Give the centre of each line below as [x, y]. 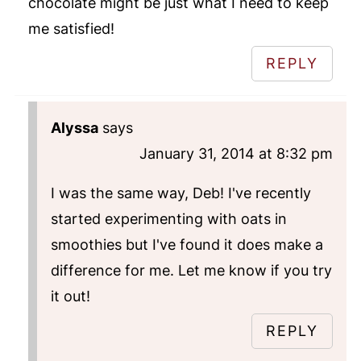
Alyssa [74, 127]
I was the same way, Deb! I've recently [180, 193]
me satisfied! [71, 28]
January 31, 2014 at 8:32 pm [237, 153]
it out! [70, 296]
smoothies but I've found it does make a [187, 244]
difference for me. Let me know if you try [191, 270]
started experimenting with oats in [168, 218]
